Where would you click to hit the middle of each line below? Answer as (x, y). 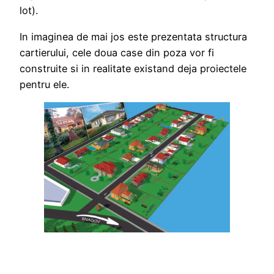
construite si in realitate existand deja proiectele (133, 68)
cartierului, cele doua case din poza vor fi (117, 52)
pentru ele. (44, 84)
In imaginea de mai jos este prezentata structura (133, 36)
